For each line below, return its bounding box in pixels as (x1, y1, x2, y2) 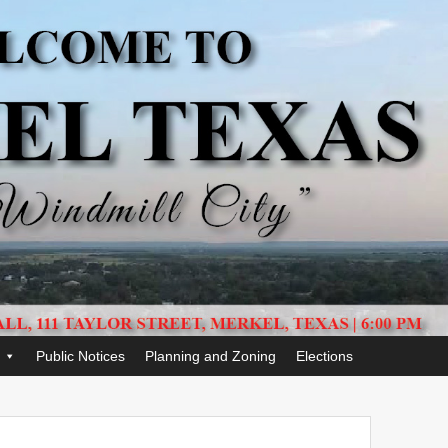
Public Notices (36, 348, 125, 364)
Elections (296, 348, 353, 364)
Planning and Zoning (145, 348, 276, 364)
